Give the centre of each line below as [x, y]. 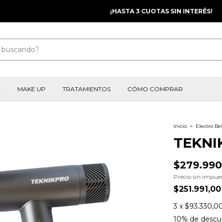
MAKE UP [31, 89]
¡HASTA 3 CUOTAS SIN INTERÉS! [111, 11]
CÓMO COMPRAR [155, 89]
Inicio [180, 126]
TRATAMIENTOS [86, 89]
